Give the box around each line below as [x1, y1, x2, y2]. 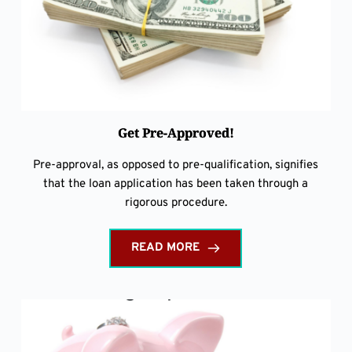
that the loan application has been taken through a [43, 177, 309, 192]
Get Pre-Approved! [117, 124, 234, 142]
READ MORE [131, 240, 200, 256]
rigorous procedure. [124, 196, 227, 211]
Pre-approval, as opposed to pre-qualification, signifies [33, 158, 319, 174]
